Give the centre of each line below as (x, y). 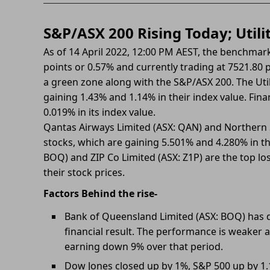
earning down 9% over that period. (144, 247)
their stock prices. (84, 172)
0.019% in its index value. (99, 112)
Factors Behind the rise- (100, 193)
